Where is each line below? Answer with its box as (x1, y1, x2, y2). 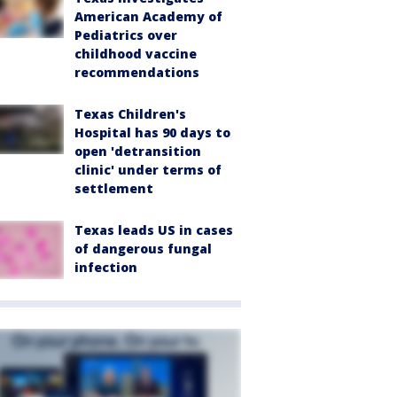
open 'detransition (74, 142, 201, 160)
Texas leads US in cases (74, 221, 233, 238)
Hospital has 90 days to (74, 123, 230, 141)
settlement (74, 179, 153, 197)
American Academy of (74, 7, 222, 25)
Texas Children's (74, 105, 186, 122)
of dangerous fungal (74, 239, 212, 257)
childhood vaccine (74, 44, 197, 62)
